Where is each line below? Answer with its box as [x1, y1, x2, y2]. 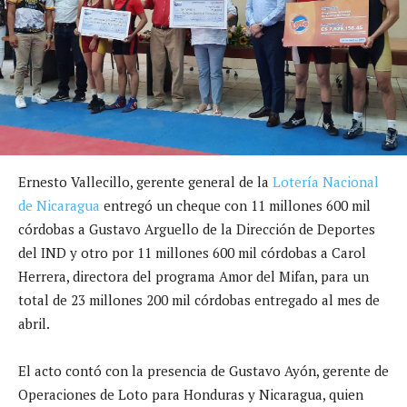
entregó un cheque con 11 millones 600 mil [100, 195, 371, 214]
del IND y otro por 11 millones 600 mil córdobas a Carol [18, 243, 366, 262]
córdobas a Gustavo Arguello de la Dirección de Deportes [18, 219, 375, 238]
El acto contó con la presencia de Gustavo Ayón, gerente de [18, 361, 389, 380]
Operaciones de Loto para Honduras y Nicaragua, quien [18, 384, 363, 403]
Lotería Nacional [273, 172, 379, 191]
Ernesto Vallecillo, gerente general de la [18, 172, 273, 191]
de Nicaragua [18, 195, 100, 214]
